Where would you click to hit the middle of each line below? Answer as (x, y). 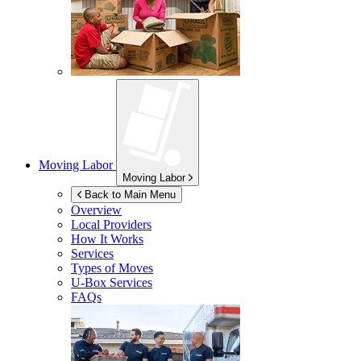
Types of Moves (112, 268)
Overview (96, 210)
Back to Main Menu (130, 195)
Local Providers (111, 225)
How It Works (107, 239)
